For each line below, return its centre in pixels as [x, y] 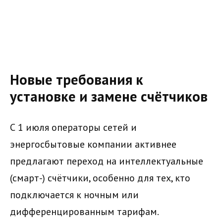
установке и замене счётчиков [109, 96]
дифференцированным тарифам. [84, 212]
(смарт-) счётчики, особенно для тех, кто [100, 178]
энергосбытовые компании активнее [93, 144]
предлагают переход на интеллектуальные [107, 161]
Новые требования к [77, 79]
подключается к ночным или [74, 195]
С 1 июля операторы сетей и [73, 128]
